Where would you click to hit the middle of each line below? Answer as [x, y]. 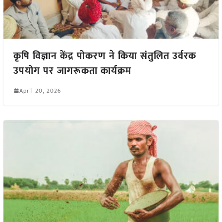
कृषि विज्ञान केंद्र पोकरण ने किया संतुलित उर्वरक [105, 56]
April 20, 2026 [40, 90]
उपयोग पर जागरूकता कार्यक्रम [72, 71]
